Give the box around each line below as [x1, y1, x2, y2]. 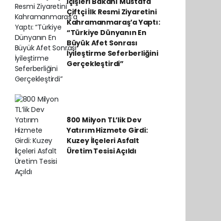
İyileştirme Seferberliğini [66, 48, 158, 58]
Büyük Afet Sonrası [66, 37, 138, 48]
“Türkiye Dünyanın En [66, 27, 147, 37]
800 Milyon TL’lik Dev [66, 115, 142, 125]
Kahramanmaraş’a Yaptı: [66, 17, 160, 27]
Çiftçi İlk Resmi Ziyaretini [66, 6, 157, 17]
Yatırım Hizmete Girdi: [66, 125, 148, 135]
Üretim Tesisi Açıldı [66, 146, 137, 156]
